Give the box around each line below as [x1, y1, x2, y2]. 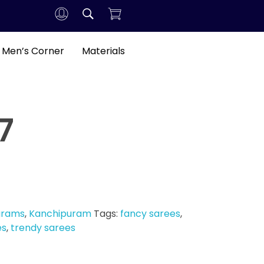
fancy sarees [120, 206, 180, 220]
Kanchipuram [29, 206, 91, 220]
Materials [81, 44, 125, 58]
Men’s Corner [1, 44, 64, 58]
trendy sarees [11, 220, 75, 235]
